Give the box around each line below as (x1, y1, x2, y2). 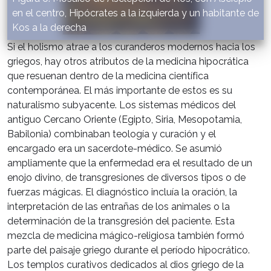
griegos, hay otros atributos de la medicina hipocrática (7, 55, 249, 67)
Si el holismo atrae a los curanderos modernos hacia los (7, 41, 255, 53)
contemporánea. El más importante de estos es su (7, 84, 232, 96)
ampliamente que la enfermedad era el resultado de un (7, 157, 252, 169)
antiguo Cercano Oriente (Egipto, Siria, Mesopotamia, (7, 113, 242, 125)
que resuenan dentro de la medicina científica (7, 70, 209, 82)
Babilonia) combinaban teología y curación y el (7, 128, 216, 140)
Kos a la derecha (12, 21, 87, 33)
